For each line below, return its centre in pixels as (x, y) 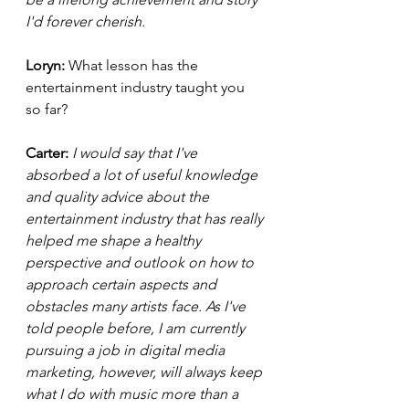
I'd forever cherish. (87, 21)
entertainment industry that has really (146, 218)
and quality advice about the (119, 196)
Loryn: (47, 65)
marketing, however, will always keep (146, 372)
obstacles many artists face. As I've (137, 306)
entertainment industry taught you (137, 87)
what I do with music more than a (134, 393)
